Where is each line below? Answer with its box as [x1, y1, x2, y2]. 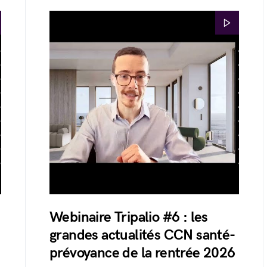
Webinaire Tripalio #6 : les [49, 209, 208, 226]
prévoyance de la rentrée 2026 [49, 244, 235, 262]
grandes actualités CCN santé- [49, 226, 235, 244]
